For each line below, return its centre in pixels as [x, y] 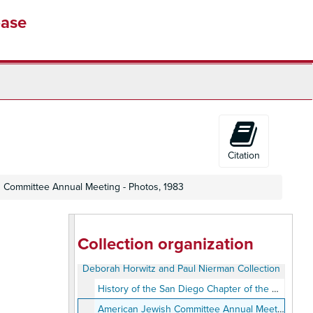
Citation [243, 155]
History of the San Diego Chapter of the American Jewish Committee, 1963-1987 [184, 289]
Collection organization [165, 244]
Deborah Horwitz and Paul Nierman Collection [181, 269]
